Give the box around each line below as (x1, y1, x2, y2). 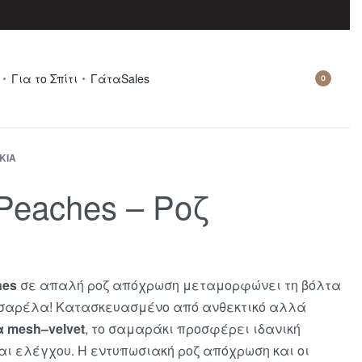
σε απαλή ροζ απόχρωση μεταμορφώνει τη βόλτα (17, 276, 341, 294)
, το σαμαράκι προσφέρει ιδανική (85, 319, 301, 338)
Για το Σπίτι (11, 70, 78, 87)
